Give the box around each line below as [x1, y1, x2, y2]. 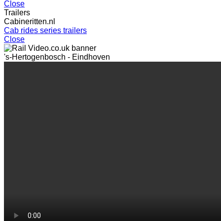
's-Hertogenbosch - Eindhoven [4, 53, 110, 61]
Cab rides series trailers [4, 26, 87, 35]
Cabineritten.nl [4, 17, 55, 26]
